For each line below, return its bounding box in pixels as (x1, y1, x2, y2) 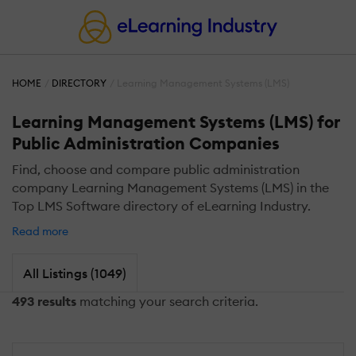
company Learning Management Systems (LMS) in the (12, 180, 329, 196)
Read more (12, 223, 71, 238)
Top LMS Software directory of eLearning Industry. (12, 198, 311, 215)
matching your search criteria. (76, 293, 258, 310)
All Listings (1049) (22, 265, 126, 281)
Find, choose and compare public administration (12, 161, 300, 178)
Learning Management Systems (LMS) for (12, 111, 340, 133)
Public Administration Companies (12, 133, 280, 155)
